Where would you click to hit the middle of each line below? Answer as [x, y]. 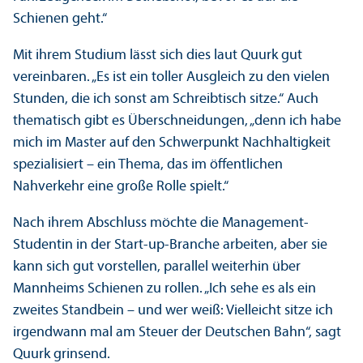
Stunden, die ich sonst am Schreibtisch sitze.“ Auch [166, 100]
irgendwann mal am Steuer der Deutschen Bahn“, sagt [177, 333]
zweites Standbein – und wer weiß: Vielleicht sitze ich [173, 311]
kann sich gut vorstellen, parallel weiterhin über [157, 267]
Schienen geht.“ [60, 19]
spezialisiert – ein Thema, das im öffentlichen [148, 165]
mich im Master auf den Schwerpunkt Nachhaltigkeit [172, 143]
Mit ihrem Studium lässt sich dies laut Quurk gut [158, 56]
